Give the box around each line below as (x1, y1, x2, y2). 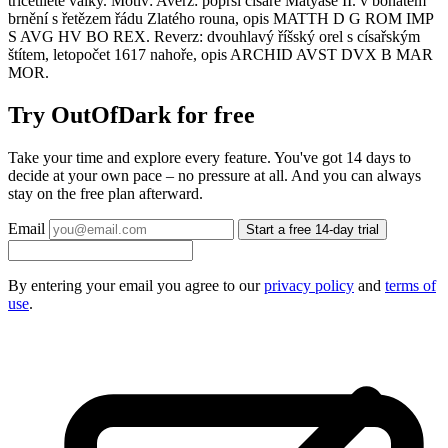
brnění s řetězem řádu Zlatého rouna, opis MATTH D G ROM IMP (8, 10, 433, 28)
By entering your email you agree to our (8, 277, 264, 295)
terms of (385, 277, 436, 295)
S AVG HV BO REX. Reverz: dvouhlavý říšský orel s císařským (8, 28, 420, 46)
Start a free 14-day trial (246, 222, 379, 238)
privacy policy (264, 277, 354, 295)
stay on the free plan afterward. (8, 185, 203, 203)
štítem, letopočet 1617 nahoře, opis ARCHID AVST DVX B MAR (8, 46, 433, 64)
